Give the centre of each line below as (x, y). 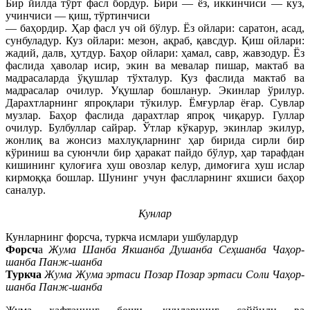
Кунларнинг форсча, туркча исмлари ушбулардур (122, 237)
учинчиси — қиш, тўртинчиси (78, 15)
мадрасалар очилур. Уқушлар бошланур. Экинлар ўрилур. (155, 90)
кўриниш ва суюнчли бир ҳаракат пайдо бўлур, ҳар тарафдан (155, 152)
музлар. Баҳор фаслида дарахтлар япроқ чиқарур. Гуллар (155, 115)
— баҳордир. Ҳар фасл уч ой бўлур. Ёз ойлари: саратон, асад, (155, 28)
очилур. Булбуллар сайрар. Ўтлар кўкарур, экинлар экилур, (155, 127)
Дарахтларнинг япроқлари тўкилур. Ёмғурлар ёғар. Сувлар (155, 102)
